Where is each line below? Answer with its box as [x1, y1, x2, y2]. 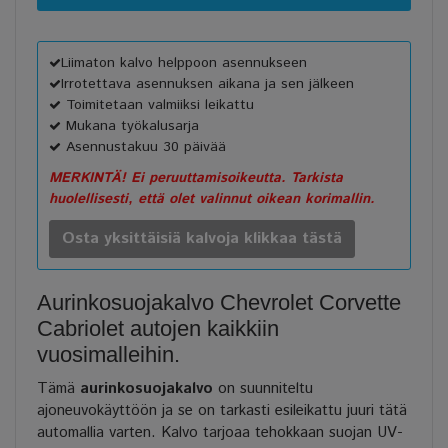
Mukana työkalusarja [61, 116, 199, 137]
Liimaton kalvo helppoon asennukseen [61, 53, 307, 74]
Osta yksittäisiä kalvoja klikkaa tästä [62, 227, 342, 251]
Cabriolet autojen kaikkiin [37, 316, 279, 342]
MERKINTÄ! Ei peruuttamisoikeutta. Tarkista [49, 168, 343, 189]
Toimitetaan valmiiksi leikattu [61, 95, 254, 116]
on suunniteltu [213, 378, 313, 400]
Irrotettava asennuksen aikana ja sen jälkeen [61, 74, 354, 95]
